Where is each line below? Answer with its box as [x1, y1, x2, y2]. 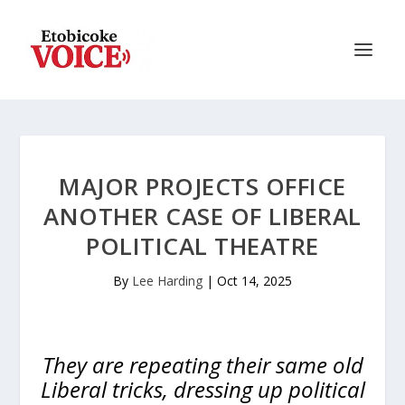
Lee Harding [132, 272, 202, 289]
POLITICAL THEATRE [86, 230, 319, 262]
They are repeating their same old [42, 350, 363, 380]
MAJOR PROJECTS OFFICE [59, 170, 346, 202]
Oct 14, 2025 [217, 272, 292, 289]
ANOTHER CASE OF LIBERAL [43, 200, 362, 232]
